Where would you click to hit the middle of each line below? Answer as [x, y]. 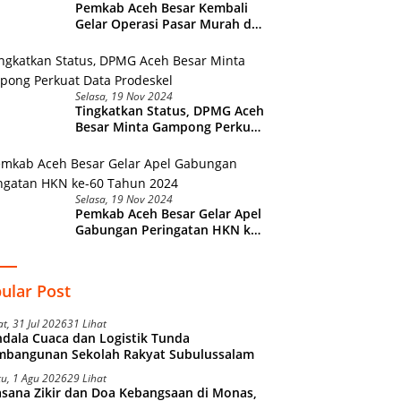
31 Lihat [87, 323]
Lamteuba [107, 39]
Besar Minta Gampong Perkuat [170, 126]
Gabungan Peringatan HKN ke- [169, 229]
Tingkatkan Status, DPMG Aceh [170, 110]
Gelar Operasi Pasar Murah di [166, 23]
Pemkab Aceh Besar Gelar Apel [169, 213]
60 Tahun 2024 [120, 245]
